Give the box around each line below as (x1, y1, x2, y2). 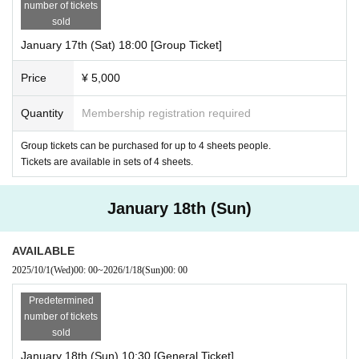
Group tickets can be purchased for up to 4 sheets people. (21, 139, 271, 151)
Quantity (21, 106, 63, 119)
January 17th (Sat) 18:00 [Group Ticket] (21, 38, 222, 51)
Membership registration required (82, 106, 251, 119)
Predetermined (28, 294, 94, 306)
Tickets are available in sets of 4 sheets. (21, 155, 193, 167)
